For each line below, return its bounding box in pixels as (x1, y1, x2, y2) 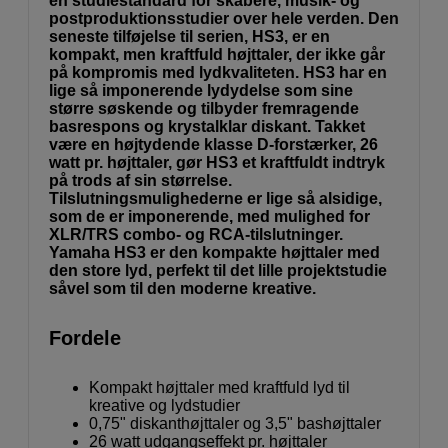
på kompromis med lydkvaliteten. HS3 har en (49, 63, 387, 81)
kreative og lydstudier (89, 396, 240, 414)
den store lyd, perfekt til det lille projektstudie (49, 261, 387, 279)
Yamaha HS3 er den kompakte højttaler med (49, 243, 380, 261)
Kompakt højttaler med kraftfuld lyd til (89, 378, 350, 396)
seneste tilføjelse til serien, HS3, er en (49, 27, 330, 45)
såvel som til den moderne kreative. (49, 279, 316, 297)
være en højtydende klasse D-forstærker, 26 (49, 135, 378, 153)
